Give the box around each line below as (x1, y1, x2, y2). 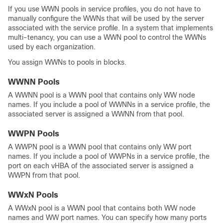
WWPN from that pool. (8, 171, 80, 179)
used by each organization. (8, 43, 96, 51)
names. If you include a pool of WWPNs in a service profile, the (8, 152, 210, 160)
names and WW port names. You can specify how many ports (8, 214, 207, 222)
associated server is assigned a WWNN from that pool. (8, 110, 184, 118)
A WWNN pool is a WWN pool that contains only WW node (8, 91, 195, 99)
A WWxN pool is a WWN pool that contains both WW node (8, 204, 196, 212)
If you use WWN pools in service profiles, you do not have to (8, 5, 201, 13)
